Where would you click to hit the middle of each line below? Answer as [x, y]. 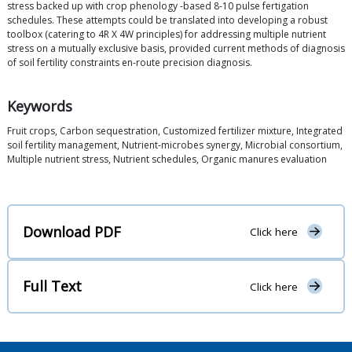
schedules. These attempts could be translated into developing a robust [167, 20]
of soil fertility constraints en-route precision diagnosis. [130, 63]
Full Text [52, 286]
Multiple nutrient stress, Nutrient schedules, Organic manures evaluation [167, 159]
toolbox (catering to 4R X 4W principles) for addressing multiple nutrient [167, 35]
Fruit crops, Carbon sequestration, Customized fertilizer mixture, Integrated [175, 131]
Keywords [40, 106]
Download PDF [72, 231]
